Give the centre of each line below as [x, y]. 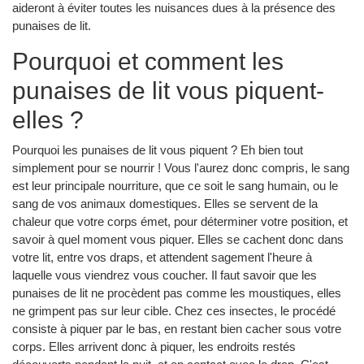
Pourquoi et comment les [148, 62]
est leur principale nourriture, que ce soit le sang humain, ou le [175, 185]
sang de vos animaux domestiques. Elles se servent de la [165, 203]
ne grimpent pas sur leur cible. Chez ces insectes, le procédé [174, 310]
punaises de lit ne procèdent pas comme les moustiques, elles [177, 292]
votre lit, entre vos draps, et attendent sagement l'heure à [162, 257]
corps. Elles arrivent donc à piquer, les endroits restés [154, 346]
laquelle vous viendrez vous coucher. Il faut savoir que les [165, 275]
